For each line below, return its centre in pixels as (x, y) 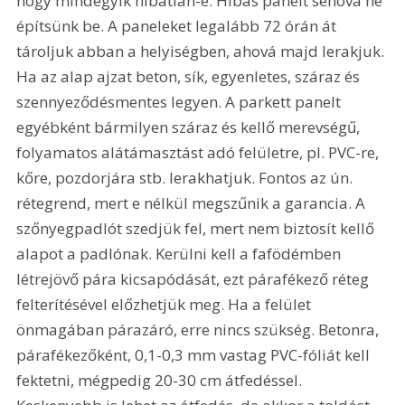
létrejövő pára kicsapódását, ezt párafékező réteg (195, 278)
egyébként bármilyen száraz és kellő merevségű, (190, 127)
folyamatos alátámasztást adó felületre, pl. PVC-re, (200, 152)
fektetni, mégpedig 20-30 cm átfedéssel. (161, 380)
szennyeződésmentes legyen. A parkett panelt (181, 101)
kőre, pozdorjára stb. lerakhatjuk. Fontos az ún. (187, 177)
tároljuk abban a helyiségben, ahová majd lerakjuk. (202, 51)
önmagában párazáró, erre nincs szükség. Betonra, (200, 329)
